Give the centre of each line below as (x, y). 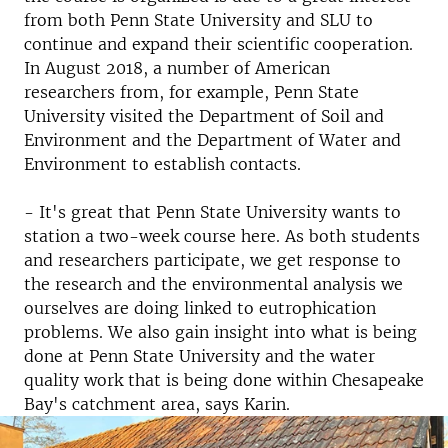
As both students (352, 236)
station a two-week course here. (152, 236)
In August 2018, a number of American (177, 68)
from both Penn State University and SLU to (198, 20)
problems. (63, 332)
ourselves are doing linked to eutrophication (200, 308)
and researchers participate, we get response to (212, 260)
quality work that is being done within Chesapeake (224, 380)
